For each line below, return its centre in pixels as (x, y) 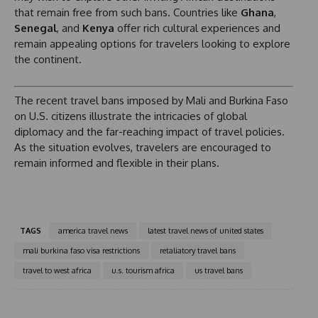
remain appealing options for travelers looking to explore (152, 44)
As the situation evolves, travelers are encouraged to (143, 147)
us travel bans (219, 270)
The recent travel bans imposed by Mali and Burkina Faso (151, 100)
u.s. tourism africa (143, 270)
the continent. (48, 60)
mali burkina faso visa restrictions (81, 250)
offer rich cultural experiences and (197, 28)
